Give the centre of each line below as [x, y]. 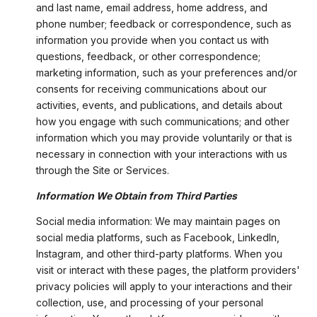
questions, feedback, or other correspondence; [148, 56]
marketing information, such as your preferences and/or [166, 72]
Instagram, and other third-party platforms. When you [159, 254]
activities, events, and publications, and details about [159, 105]
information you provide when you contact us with [152, 40]
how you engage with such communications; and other [162, 121]
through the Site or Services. [102, 170]
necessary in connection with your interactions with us [161, 154]
